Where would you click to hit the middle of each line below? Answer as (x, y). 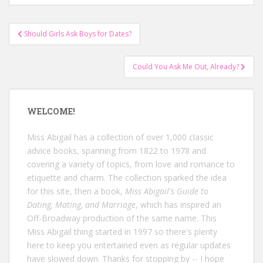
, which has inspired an (178, 205)
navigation (47, 45)
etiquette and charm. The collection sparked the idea (127, 178)
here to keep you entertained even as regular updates (129, 245)
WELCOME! (51, 111)
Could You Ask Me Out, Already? (187, 67)
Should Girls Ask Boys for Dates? (78, 34)
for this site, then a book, (76, 191)
